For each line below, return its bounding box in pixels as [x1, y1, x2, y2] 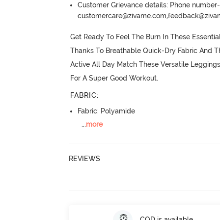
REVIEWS [69, 155, 101, 163]
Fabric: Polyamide [78, 107, 136, 115]
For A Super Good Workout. [70, 74, 159, 82]
